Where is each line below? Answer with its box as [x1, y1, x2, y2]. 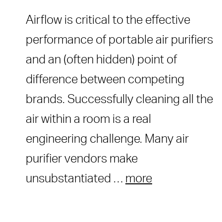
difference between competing [26, 74, 184, 86]
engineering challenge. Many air [26, 133, 189, 146]
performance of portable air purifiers [26, 34, 213, 47]
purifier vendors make [26, 153, 138, 166]
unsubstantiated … [26, 173, 125, 185]
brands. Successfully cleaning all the [26, 94, 213, 106]
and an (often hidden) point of [26, 54, 177, 66]
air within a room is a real [26, 113, 151, 126]
